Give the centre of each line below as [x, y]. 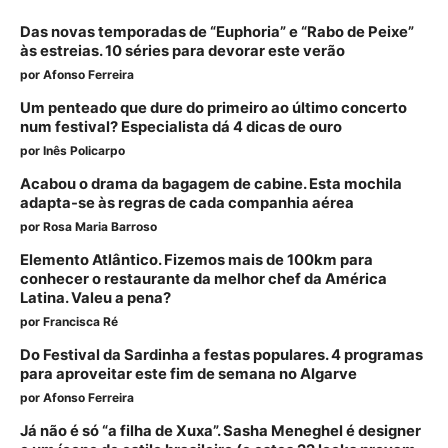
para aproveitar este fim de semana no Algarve [188, 373]
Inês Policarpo [84, 150]
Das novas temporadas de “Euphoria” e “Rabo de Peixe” [217, 31]
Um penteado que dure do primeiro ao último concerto [213, 107]
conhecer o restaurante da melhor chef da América [203, 278]
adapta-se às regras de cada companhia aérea [187, 202]
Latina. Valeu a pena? [95, 297]
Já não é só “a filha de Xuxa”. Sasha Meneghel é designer [220, 430]
